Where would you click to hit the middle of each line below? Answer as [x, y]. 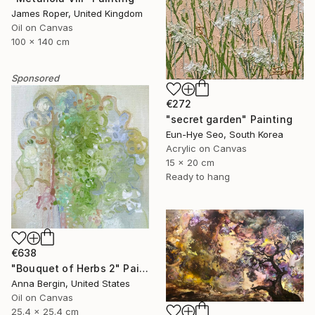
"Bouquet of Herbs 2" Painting [143, 269]
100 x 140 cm [40, 42]
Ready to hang [198, 176]
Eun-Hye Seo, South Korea [225, 134]
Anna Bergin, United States [71, 284]
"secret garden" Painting [229, 119]
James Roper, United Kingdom [77, 14]
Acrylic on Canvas [206, 148]
